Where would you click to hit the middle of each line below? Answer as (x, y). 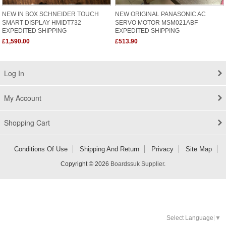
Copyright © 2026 (86, 164)
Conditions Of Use (41, 149)
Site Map (199, 149)
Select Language (190, 218)
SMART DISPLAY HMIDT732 (42, 22)
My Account (23, 98)
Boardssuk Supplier (137, 164)
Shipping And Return (109, 149)
